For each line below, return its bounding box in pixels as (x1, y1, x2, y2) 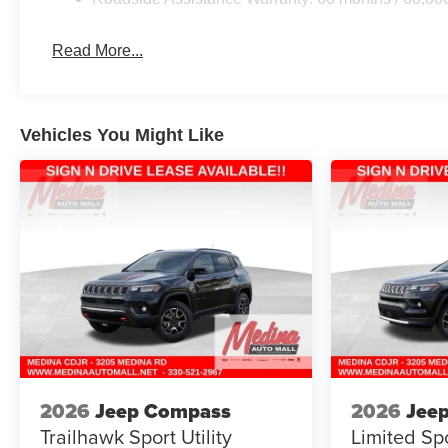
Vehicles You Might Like (20, 124, 224, 145)
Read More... (52, 41, 144, 59)
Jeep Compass (95, 395, 231, 426)
